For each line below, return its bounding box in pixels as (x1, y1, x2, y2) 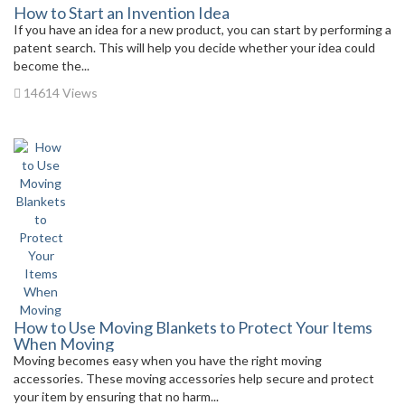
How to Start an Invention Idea (14, 3, 230, 23)
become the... (14, 58, 89, 73)
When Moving (14, 334, 114, 353)
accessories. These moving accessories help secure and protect (14, 371, 374, 386)
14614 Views (21, 85, 98, 100)
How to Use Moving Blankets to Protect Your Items (14, 317, 372, 337)
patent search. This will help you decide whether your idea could (14, 40, 375, 55)
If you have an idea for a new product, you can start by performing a (14, 22, 391, 37)
